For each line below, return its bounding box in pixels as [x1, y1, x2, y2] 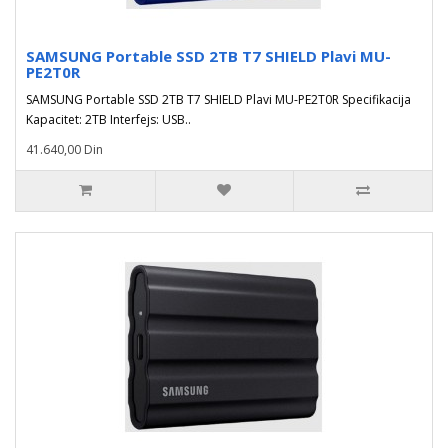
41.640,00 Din [26, 141, 103, 158]
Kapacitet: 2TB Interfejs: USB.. [26, 111, 191, 128]
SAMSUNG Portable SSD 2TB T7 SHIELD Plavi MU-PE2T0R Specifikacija [26, 91, 411, 108]
